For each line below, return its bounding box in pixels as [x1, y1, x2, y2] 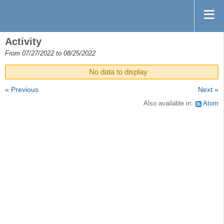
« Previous [5, 85, 38, 94]
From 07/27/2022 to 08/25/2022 [5, 50, 95, 57]
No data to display [89, 67, 147, 76]
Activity [5, 36, 41, 47]
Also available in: [143, 99, 195, 107]
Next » [198, 85, 218, 94]
